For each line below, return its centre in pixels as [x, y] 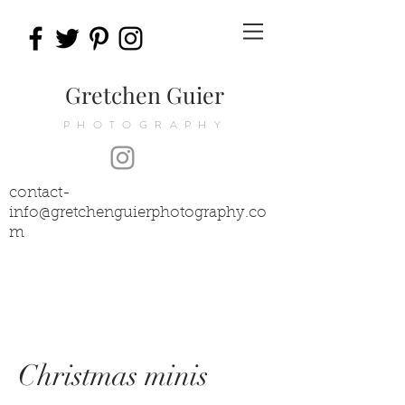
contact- [40, 193]
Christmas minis [113, 376]
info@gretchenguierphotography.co [138, 213]
